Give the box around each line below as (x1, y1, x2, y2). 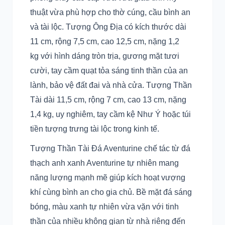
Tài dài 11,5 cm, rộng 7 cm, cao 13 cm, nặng (30, 95, 186, 104)
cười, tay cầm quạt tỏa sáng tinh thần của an (30, 66, 188, 75)
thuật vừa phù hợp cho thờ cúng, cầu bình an (30, 8, 190, 17)
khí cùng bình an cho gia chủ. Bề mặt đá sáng (30, 188, 192, 196)
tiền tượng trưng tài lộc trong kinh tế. (30, 125, 159, 133)
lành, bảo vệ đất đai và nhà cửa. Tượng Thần (30, 81, 192, 89)
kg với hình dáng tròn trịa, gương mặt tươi (30, 52, 179, 60)
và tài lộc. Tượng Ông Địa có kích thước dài (30, 23, 186, 31)
